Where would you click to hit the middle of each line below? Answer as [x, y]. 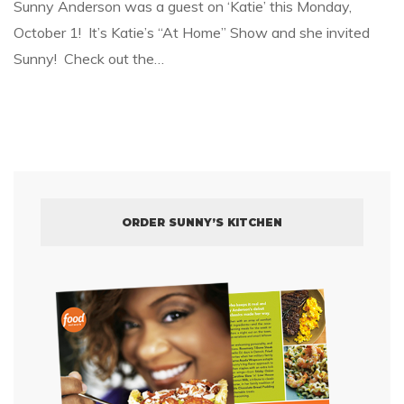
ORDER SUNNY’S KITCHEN [202, 223]
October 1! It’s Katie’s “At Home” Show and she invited [192, 33]
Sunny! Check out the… [89, 59]
